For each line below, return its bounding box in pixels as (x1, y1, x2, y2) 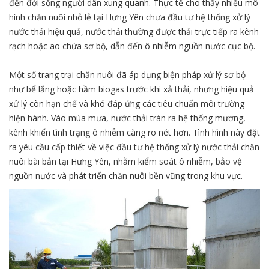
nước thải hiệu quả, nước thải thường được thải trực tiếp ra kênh (9, 26, 259, 38)
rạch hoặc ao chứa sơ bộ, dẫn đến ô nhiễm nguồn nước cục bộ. (9, 40, 255, 52)
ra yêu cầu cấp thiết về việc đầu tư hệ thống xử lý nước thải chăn (9, 141, 259, 153)
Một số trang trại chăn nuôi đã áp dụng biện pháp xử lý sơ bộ (9, 69, 246, 81)
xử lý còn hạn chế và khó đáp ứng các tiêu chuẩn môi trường (9, 98, 244, 110)
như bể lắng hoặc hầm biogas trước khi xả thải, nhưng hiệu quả (9, 83, 254, 95)
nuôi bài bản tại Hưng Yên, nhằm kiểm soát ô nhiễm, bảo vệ (9, 156, 242, 168)
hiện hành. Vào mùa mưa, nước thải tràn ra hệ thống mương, (9, 112, 246, 124)
